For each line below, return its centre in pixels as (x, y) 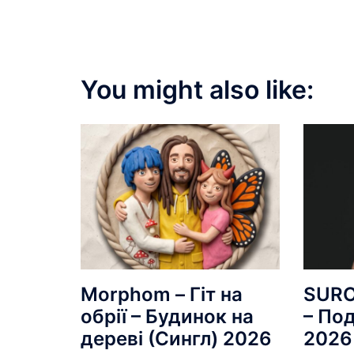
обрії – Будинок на (167, 316)
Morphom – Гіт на (162, 294)
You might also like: (197, 90)
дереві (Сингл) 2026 (176, 338)
